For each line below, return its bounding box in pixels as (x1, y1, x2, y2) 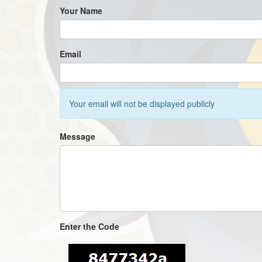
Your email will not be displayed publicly (69, 98, 215, 109)
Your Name (60, 5, 102, 16)
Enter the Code (60, 220, 119, 232)
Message (60, 130, 95, 142)
